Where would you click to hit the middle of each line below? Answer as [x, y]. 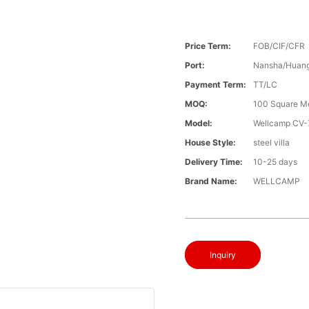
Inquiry [223, 255]
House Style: [211, 143]
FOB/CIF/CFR [279, 46]
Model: [199, 123]
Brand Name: [211, 181]
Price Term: [208, 46]
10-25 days [276, 162]
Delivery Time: [214, 162]
